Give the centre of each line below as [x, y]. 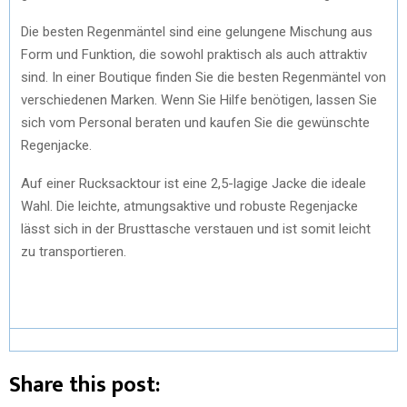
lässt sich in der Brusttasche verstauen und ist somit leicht [196, 228]
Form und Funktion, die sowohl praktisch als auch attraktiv [194, 54]
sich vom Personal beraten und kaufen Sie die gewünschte [195, 122]
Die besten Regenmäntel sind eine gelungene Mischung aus [197, 31]
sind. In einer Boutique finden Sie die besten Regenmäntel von [203, 77]
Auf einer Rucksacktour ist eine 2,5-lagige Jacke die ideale [194, 183]
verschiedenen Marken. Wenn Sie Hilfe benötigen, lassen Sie [199, 99]
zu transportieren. [74, 251]
